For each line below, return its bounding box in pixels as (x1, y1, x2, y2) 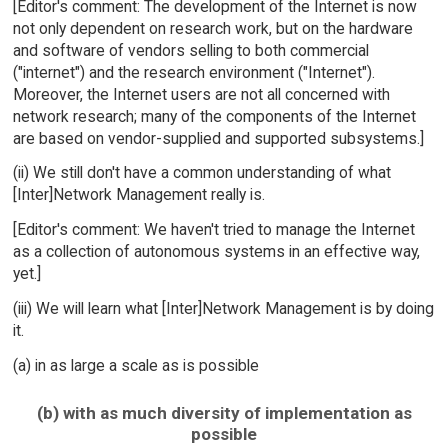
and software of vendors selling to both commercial (12, 40, 369, 60)
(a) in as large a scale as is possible (12, 355, 259, 375)
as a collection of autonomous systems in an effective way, (12, 242, 420, 262)
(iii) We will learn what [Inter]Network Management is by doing (12, 299, 434, 318)
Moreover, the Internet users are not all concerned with (12, 84, 390, 104)
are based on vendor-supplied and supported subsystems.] (12, 128, 424, 148)
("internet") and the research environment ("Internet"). (12, 62, 375, 82)
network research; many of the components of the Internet (12, 106, 416, 126)
